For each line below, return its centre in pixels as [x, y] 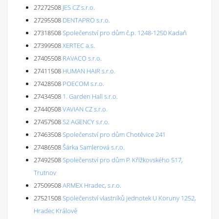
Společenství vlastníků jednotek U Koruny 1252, [129, 198]
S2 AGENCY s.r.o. [86, 122]
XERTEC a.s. [79, 45]
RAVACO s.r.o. [82, 58]
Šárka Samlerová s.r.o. [94, 147]
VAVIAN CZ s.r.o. [85, 109]
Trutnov [45, 173]
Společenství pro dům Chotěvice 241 [114, 134]
